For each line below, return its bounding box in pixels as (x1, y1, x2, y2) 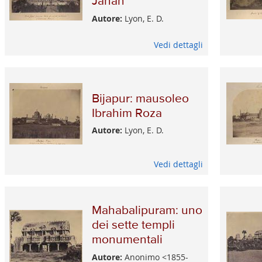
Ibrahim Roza (91, 107, 162, 120)
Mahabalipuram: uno (91, 204, 202, 217)
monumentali (91, 233, 163, 246)
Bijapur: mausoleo (91, 92, 189, 105)
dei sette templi (91, 219, 175, 232)
